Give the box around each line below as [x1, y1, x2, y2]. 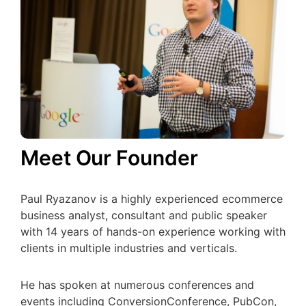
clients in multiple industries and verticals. [20, 240, 237, 255]
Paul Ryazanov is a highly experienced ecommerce [20, 191, 283, 206]
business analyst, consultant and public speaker [20, 208, 267, 222]
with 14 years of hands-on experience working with [20, 224, 286, 238]
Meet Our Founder [20, 145, 198, 170]
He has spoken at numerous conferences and [20, 277, 254, 292]
